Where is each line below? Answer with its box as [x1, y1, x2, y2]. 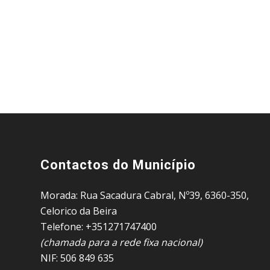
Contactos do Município [40, 157, 196, 172]
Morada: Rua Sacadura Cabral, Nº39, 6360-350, [40, 189, 249, 202]
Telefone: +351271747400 [40, 220, 157, 234]
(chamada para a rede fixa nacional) [40, 236, 202, 250]
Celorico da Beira [40, 204, 117, 218]
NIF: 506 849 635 [40, 251, 114, 265]
